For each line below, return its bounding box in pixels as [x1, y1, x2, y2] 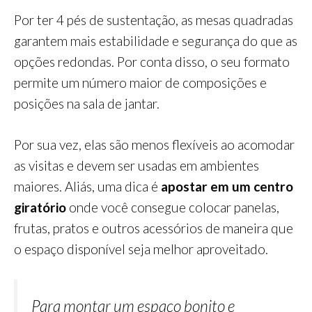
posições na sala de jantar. [14, 95, 159, 112]
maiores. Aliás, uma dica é [14, 178, 158, 194]
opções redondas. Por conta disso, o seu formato [14, 54, 290, 70]
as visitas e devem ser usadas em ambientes [14, 157, 259, 173]
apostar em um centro [158, 178, 293, 194]
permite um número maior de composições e [14, 75, 267, 91]
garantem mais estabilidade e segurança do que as [14, 33, 297, 49]
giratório [14, 198, 66, 215]
